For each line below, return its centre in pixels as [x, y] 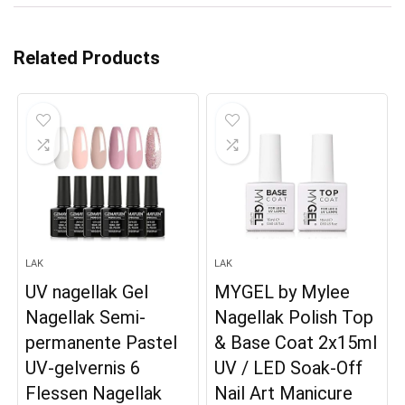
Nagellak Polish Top [294, 318]
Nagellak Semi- [86, 318]
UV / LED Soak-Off [289, 368]
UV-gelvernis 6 [83, 368]
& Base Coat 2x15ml [296, 343]
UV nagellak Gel [87, 292]
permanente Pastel [102, 343]
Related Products [87, 58]
